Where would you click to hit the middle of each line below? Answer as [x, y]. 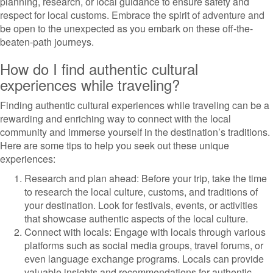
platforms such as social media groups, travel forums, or [144, 245]
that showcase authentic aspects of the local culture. [136, 218]
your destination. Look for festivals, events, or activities [141, 205]
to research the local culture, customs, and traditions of [141, 192]
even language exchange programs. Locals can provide [144, 259]
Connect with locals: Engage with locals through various [145, 232]
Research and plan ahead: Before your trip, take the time [146, 178]
